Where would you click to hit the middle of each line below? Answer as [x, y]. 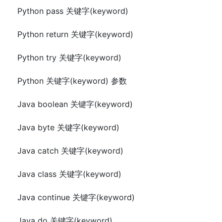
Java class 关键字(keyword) [69, 174]
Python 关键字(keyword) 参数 [72, 81]
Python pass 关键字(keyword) [73, 11]
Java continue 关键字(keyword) [76, 197]
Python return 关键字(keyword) [75, 34]
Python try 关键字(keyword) [69, 58]
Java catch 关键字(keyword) [70, 151]
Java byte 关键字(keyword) [68, 128]
